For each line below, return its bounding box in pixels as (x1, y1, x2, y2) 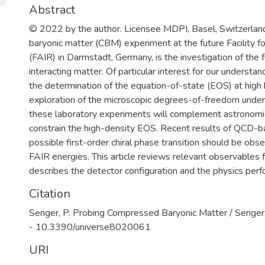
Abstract (29, 2, 75, 18)
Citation (29, 186, 70, 202)
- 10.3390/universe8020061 (29, 221, 151, 234)
